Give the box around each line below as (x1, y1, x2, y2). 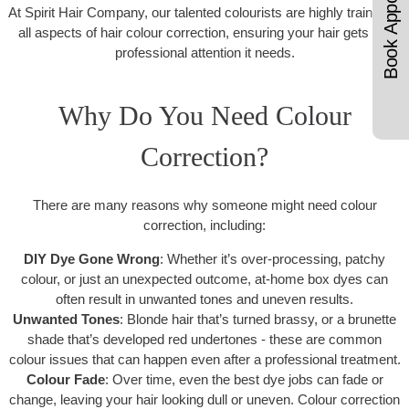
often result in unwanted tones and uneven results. (56, 291, 353, 308)
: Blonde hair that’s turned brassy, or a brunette (120, 311, 396, 328)
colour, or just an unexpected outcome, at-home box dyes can (21, 271, 388, 288)
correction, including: (143, 217, 266, 234)
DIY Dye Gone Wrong (24, 251, 160, 267)
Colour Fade (26, 372, 105, 388)
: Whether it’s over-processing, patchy (160, 251, 385, 267)
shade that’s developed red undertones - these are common (27, 331, 382, 348)
